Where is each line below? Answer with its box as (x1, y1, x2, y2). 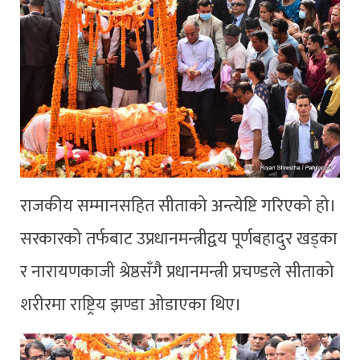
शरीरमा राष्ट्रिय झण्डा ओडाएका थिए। (20, 290, 242, 319)
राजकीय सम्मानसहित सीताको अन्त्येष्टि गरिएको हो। (20, 191, 337, 220)
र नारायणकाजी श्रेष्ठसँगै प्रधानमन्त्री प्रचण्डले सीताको (20, 257, 334, 286)
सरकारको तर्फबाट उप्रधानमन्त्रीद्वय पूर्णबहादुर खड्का (20, 224, 337, 253)
